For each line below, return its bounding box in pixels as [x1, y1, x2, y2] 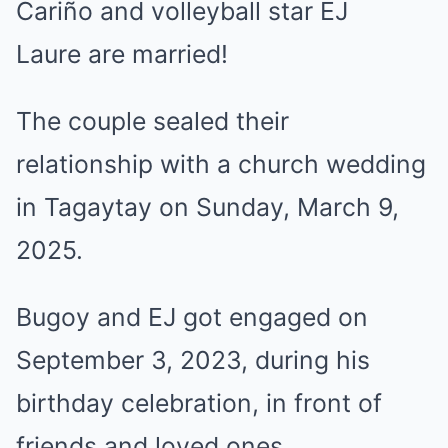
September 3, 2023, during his [16, 344, 370, 375]
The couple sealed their [16, 105, 289, 136]
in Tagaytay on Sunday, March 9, [16, 191, 399, 222]
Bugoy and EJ [16, 301, 183, 332]
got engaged [183, 301, 331, 332]
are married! [81, 38, 228, 69]
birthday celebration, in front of [16, 387, 382, 418]
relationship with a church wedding [16, 148, 426, 179]
